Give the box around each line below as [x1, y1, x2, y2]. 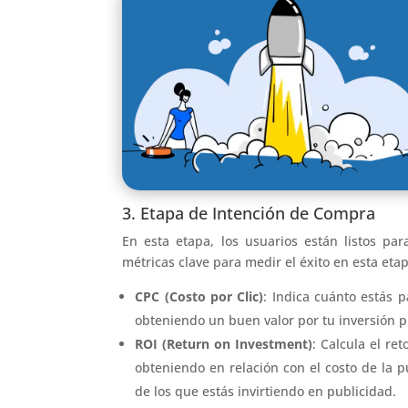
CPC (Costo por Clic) [135, 287, 264, 305]
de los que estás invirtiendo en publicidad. [135, 382, 397, 400]
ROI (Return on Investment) [135, 334, 313, 352]
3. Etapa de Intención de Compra [122, 201, 376, 224]
